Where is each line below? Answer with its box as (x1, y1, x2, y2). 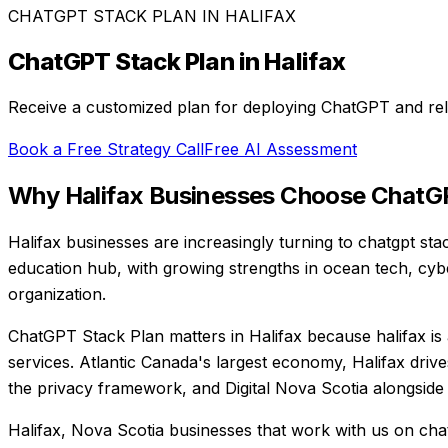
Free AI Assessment (204, 138, 357, 159)
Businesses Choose (143, 180, 372, 210)
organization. (8, 283, 106, 304)
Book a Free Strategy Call (8, 138, 204, 159)
